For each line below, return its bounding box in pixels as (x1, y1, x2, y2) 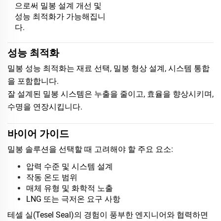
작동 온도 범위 (26, 172, 77, 182)
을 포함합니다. (7, 76, 59, 86)
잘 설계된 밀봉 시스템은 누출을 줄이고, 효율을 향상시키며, (7, 89, 214, 99)
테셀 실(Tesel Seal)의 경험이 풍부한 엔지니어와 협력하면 (7, 210, 208, 220)
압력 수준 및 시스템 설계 (26, 161, 113, 171)
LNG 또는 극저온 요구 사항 (26, 194, 120, 204)
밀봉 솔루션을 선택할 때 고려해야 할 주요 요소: (7, 144, 173, 154)
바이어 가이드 (7, 127, 69, 140)
